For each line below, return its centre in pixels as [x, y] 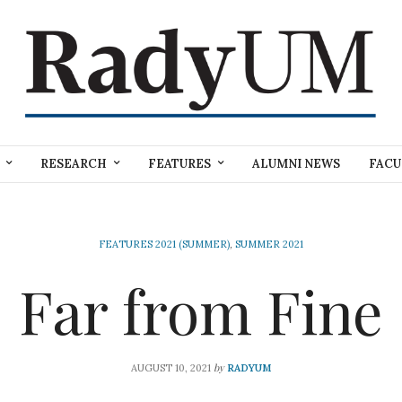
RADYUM [249, 367]
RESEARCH [74, 164]
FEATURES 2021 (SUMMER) [164, 244]
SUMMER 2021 [269, 244]
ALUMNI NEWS [296, 164]
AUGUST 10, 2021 [171, 367]
